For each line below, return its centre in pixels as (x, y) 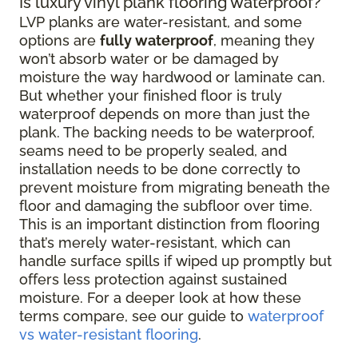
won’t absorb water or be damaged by (149, 59)
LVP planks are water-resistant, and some (161, 22)
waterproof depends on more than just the (165, 114)
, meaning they (264, 41)
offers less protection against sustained (153, 280)
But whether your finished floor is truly (151, 96)
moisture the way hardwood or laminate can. (172, 78)
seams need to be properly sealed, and (153, 151)
